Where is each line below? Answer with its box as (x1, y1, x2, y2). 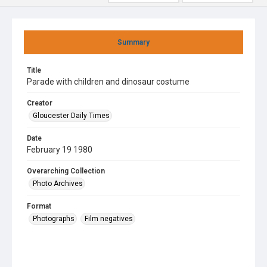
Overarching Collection (27, 167, 105, 175)
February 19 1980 (27, 145, 92, 154)
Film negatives (85, 215, 133, 223)
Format (27, 202, 51, 210)
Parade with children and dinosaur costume (27, 77, 190, 86)
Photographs (33, 215, 74, 223)
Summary (117, 38, 150, 46)
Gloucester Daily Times (33, 111, 110, 120)
